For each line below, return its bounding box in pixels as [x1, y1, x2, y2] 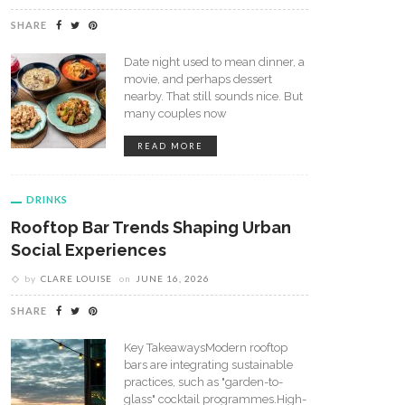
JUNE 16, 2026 [136, 272, 210, 284]
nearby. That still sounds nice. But [124, 89, 303, 103]
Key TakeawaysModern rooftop [124, 340, 287, 354]
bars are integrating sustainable [124, 357, 293, 372]
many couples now [124, 106, 227, 120]
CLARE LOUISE [41, 272, 112, 284]
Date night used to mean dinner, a [124, 54, 305, 69]
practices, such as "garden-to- [124, 374, 283, 389]
